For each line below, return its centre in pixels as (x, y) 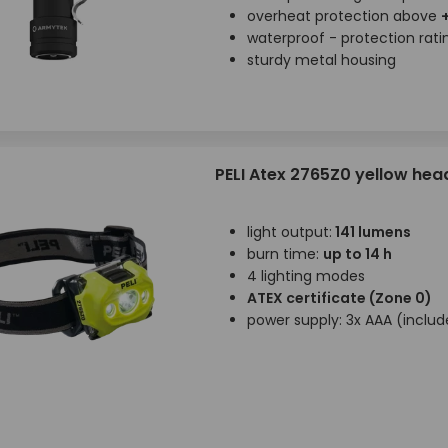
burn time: (284, 254)
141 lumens (371, 232)
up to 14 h (357, 254)
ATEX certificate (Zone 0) (339, 298)
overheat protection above (343, 16)
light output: (289, 232)
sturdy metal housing (321, 60)
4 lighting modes (305, 276)
